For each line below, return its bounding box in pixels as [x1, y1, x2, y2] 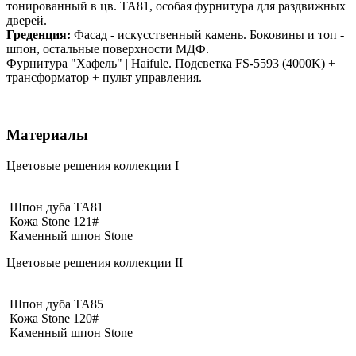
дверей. [6, 13, 47, 27]
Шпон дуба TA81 [10, 200, 103, 215]
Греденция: [6, 27, 71, 41]
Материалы [6, 126, 88, 144]
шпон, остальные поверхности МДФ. [6, 41, 209, 56]
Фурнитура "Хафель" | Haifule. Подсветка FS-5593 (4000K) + [6, 56, 335, 70]
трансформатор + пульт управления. [6, 70, 202, 84]
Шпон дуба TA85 [10, 297, 103, 311]
